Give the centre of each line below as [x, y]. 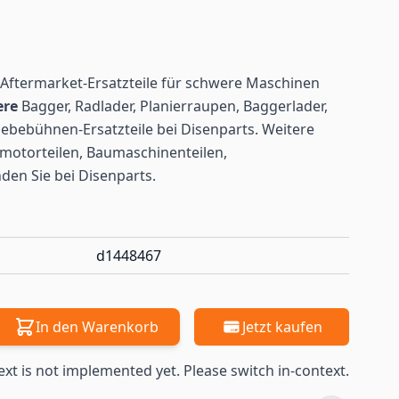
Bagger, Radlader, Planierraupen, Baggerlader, [175, 106]
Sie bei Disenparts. [92, 175]
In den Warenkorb [97, 327]
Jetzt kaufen [282, 327]
